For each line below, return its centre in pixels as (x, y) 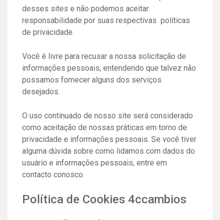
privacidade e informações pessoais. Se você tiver (109, 139)
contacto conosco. (53, 174)
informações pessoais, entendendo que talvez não (109, 68)
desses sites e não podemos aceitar (85, 8)
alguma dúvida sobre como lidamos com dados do (109, 151)
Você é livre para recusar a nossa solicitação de (104, 56)
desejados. (41, 91)
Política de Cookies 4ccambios (104, 199)
